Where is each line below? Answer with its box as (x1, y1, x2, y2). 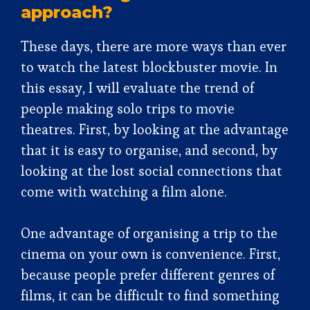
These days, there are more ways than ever (21, 37, 286, 55)
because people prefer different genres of (21, 266, 275, 284)
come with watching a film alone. (21, 183, 230, 201)
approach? (21, 2, 118, 22)
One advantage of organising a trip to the (21, 224, 277, 242)
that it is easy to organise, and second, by (21, 141, 277, 159)
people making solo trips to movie (21, 100, 235, 118)
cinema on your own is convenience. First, (21, 245, 280, 263)
